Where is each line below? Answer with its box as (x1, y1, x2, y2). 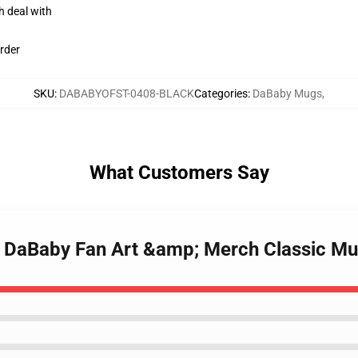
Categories (194, 87, 248, 100)
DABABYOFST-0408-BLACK (59, 87, 194, 100)
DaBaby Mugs (253, 87, 322, 100)
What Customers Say (89, 161, 269, 184)
